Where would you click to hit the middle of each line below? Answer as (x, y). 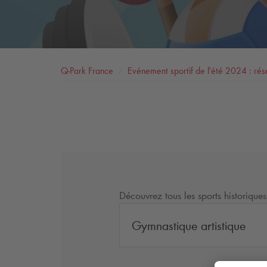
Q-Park (73, 70)
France (100, 70)
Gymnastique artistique (188, 226)
